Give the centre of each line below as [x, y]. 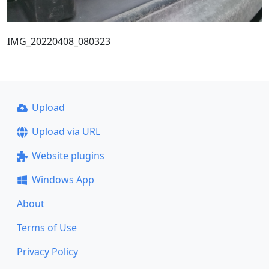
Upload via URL [66, 131]
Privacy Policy [47, 252]
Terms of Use [47, 228]
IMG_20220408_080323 [59, 41]
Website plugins [68, 156]
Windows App [63, 180]
